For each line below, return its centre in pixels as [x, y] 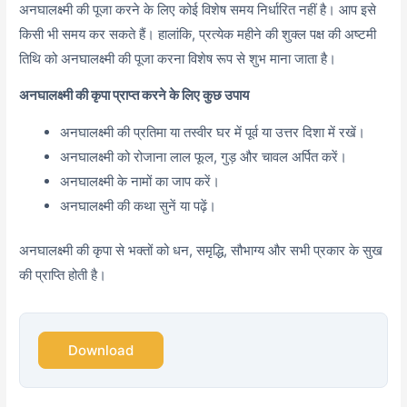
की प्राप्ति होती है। [63, 275]
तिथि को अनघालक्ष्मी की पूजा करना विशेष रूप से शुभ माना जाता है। [178, 58]
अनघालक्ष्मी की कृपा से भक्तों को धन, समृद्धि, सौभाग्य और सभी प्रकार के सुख [201, 251]
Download [101, 351]
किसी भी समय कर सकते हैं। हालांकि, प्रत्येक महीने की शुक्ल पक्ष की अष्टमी [198, 34]
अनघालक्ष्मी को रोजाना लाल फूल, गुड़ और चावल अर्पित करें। [204, 156]
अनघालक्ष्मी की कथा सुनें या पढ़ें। [139, 205]
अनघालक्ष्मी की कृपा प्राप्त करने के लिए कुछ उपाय [134, 95]
